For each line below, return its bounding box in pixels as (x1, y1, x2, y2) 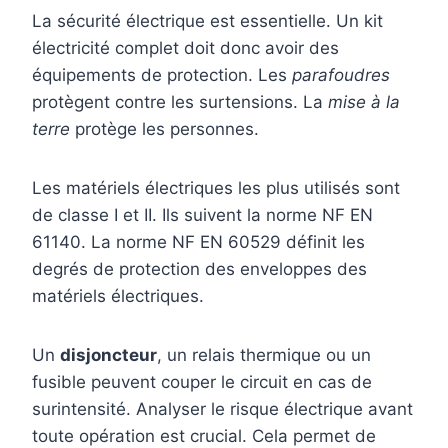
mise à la (328, 92, 400, 113)
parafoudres (292, 65, 390, 86)
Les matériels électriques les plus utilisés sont (32, 178, 400, 199)
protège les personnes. (70, 119, 259, 140)
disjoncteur (60, 345, 157, 366)
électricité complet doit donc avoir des (32, 38, 339, 59)
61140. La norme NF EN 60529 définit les (32, 232, 365, 253)
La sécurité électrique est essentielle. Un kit (32, 11, 383, 32)
